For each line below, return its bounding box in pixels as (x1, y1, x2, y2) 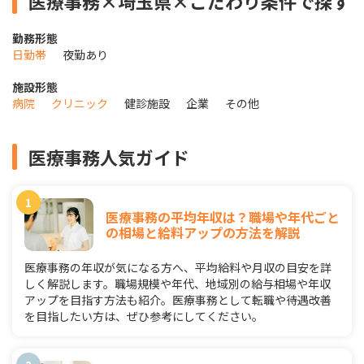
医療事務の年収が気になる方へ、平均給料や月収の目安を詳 (24, 259, 331, 276)
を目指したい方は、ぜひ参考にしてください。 (24, 308, 263, 325)
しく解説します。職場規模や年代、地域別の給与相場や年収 (24, 275, 331, 292)
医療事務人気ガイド (28, 144, 189, 171)
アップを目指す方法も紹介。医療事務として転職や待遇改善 (24, 292, 331, 309)
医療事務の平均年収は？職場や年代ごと (106, 206, 340, 227)
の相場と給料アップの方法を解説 (106, 222, 301, 242)
